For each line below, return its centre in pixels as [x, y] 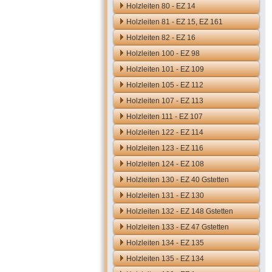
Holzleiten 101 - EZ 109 [165, 69]
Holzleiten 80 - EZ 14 [161, 6]
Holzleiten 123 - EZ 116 [165, 148]
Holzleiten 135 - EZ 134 [165, 259]
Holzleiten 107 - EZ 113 [165, 101]
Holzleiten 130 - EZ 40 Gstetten [178, 180]
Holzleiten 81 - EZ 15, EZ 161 [175, 22]
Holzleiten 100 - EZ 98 [163, 53]
